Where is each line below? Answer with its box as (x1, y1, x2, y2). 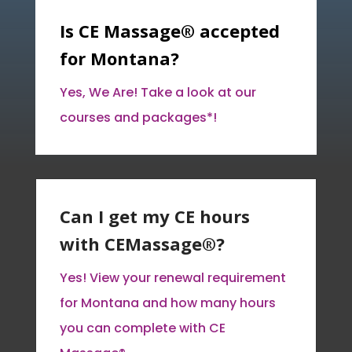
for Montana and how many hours (59, 293, 276, 312)
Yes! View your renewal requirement (59, 268, 286, 287)
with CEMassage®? (59, 231, 225, 255)
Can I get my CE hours (59, 203, 250, 228)
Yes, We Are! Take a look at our (59, 82, 256, 101)
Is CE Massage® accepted (59, 18, 280, 42)
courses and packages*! (59, 108, 217, 126)
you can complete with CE (59, 318, 225, 337)
